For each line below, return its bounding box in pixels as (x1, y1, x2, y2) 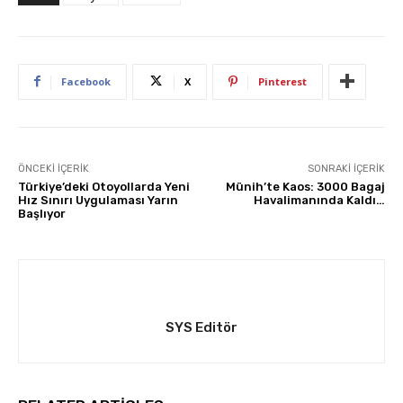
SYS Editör (166, 318, 237, 336)
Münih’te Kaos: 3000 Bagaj (225, 179, 385, 193)
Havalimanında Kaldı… (253, 193, 385, 207)
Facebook (61, 74, 111, 88)
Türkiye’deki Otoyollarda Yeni (18, 179, 190, 193)
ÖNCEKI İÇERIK (18, 162, 89, 175)
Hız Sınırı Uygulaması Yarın (18, 193, 178, 207)
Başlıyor (18, 206, 66, 220)
